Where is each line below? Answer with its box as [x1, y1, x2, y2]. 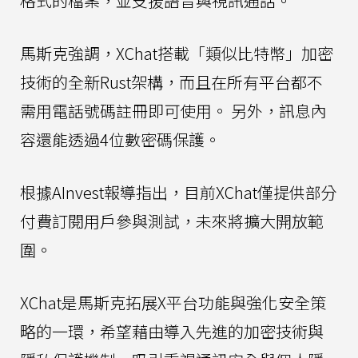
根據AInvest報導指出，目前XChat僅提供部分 [20, 181, 337, 204]
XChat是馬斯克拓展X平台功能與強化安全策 [20, 291, 326, 314]
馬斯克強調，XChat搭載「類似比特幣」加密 [20, 42, 333, 65]
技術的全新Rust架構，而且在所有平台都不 [20, 70, 323, 93]
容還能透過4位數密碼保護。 [20, 128, 221, 151]
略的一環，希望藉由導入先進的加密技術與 [20, 320, 324, 343]
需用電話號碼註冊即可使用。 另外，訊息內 [20, 99, 327, 122]
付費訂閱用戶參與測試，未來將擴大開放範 [20, 209, 324, 233]
